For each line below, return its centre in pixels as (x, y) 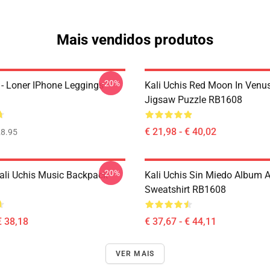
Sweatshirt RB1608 (185, 190)
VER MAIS (135, 254)
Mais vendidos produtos (135, 40)
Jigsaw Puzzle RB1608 (193, 100)
